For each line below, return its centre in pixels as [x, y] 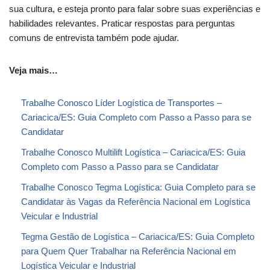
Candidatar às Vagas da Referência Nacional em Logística [136, 201]
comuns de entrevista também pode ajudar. [94, 37]
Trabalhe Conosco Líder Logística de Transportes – [121, 102]
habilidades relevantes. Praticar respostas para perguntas [122, 23]
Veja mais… [33, 70]
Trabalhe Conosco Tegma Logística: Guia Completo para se [138, 187]
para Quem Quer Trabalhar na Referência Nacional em [129, 251]
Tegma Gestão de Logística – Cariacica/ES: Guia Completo [138, 236]
